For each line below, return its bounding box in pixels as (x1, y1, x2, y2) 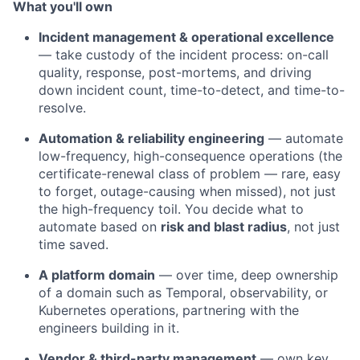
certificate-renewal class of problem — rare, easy (39, 166, 341, 182)
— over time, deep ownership (155, 267, 338, 283)
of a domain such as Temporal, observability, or (39, 284, 328, 301)
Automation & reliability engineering (39, 130, 264, 146)
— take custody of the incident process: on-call (39, 47, 329, 63)
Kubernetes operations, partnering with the (39, 302, 299, 318)
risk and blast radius (161, 219, 287, 235)
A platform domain (39, 267, 155, 283)
